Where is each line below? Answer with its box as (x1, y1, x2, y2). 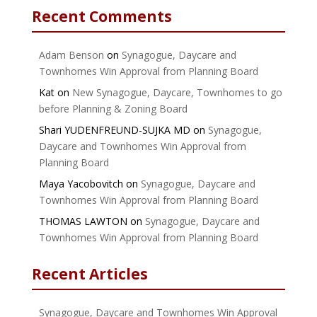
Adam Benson (38, 47, 104, 62)
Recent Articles (31, 263, 148, 284)
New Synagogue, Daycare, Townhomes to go (71, 85, 282, 99)
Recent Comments (31, 6, 172, 26)
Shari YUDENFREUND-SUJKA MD (38, 122, 190, 137)
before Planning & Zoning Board (38, 101, 188, 115)
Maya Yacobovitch (38, 176, 123, 190)
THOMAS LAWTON (38, 214, 127, 228)
